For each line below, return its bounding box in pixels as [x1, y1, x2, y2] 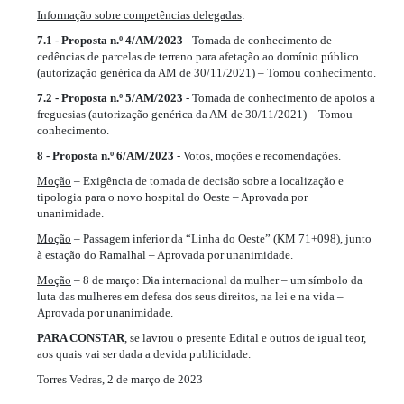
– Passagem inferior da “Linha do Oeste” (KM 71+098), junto [71, 231, 372, 245]
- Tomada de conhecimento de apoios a [183, 90, 375, 105]
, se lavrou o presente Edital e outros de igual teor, [124, 330, 366, 344]
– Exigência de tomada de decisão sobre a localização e [71, 173, 344, 188]
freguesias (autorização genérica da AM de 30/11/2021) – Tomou [37, 106, 353, 121]
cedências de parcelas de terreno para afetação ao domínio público [37, 49, 359, 63]
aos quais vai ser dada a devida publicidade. [37, 346, 251, 361]
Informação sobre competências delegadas [37, 7, 242, 22]
